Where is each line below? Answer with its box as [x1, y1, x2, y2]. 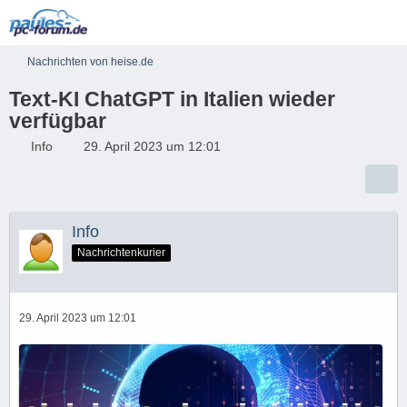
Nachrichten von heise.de [27, 55, 154, 68]
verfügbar [9, 109, 106, 133]
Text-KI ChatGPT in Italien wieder [9, 87, 335, 111]
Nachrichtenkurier [77, 245, 165, 259]
